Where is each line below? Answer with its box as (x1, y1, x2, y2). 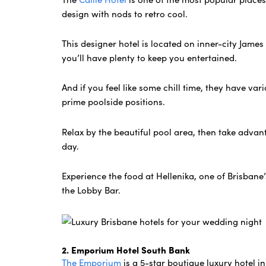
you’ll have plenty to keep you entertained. (62, 51, 237, 64)
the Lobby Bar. (62, 183, 123, 196)
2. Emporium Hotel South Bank (62, 243, 191, 256)
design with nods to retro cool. (62, 7, 188, 20)
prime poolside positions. (62, 95, 168, 108)
